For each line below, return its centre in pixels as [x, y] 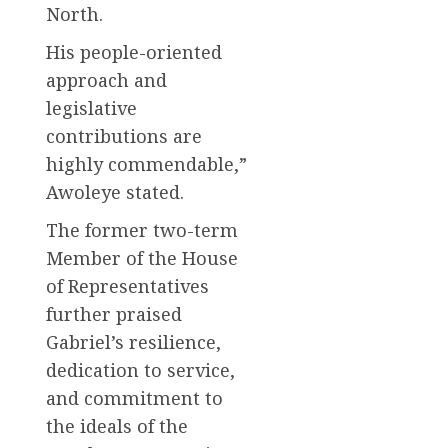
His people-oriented [134, 52]
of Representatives [127, 286]
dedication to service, [140, 370]
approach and [106, 80]
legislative [91, 108]
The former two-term [142, 230]
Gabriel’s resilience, [133, 342]
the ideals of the [117, 426]
